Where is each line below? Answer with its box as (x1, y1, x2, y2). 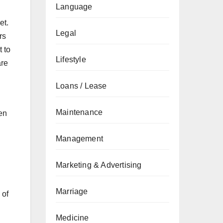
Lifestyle (56, 55, 86, 64)
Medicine (56, 214, 89, 222)
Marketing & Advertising (56, 161, 142, 169)
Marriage (56, 187, 88, 196)
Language (56, 2, 93, 11)
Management (56, 134, 103, 143)
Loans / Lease (56, 82, 107, 90)
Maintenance (56, 108, 103, 116)
